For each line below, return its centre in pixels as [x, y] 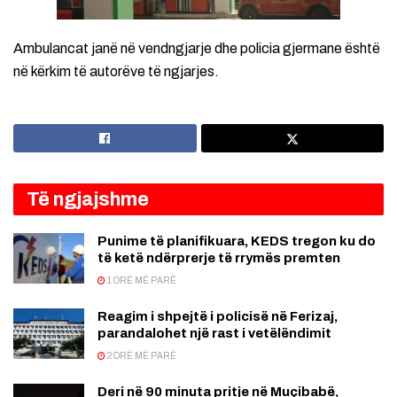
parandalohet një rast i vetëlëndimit [214, 333]
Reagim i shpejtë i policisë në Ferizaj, [218, 316]
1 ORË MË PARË [141, 280]
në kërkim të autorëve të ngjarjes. [116, 71]
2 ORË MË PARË [141, 355]
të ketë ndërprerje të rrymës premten [219, 257]
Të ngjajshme [88, 199]
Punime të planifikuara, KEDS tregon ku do [237, 241]
